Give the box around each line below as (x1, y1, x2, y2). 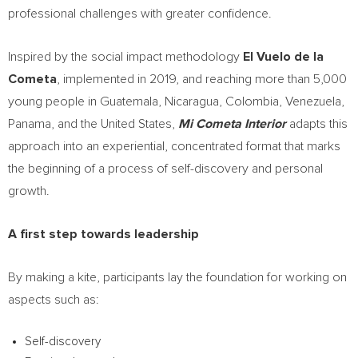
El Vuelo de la (243, 50, 324, 63)
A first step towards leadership (8, 228, 199, 241)
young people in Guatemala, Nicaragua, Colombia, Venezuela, (8, 95, 344, 108)
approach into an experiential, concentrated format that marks (8, 140, 340, 153)
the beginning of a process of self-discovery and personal (8, 162, 323, 175)
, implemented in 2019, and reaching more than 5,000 (57, 73, 347, 86)
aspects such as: (8, 293, 98, 306)
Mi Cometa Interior (178, 117, 286, 130)
